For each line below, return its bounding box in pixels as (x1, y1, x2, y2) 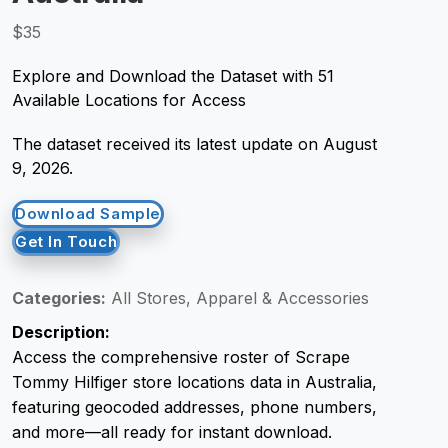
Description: (12, 322, 110, 342)
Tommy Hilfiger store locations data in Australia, (12, 372, 377, 392)
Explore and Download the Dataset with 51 (12, 66, 334, 86)
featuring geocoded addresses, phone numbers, (12, 397, 377, 417)
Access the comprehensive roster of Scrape (12, 347, 350, 367)
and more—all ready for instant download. (12, 422, 332, 442)
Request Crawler (19, 32, 154, 51)
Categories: (12, 288, 106, 308)
